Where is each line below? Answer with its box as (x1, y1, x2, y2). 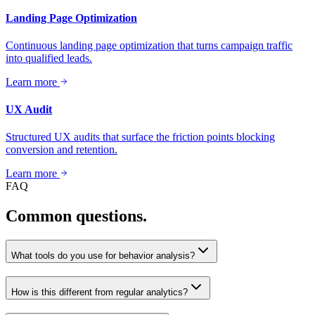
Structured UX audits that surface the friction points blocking (6, 131, 275, 143)
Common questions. (6, 207, 147, 226)
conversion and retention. (6, 143, 117, 156)
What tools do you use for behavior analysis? (11, 250, 195, 262)
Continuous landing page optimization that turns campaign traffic (6, 39, 292, 51)
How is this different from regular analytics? (11, 286, 188, 297)
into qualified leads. (6, 51, 92, 64)
